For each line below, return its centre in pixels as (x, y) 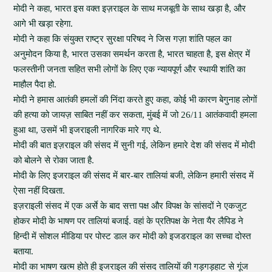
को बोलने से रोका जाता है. (54, 160)
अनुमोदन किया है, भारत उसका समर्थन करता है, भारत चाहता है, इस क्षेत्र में (132, 54)
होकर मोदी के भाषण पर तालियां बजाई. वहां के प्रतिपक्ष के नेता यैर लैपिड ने (129, 221)
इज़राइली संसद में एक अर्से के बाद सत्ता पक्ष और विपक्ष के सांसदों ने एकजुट (131, 206)
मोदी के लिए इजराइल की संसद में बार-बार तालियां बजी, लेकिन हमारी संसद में (134, 175)
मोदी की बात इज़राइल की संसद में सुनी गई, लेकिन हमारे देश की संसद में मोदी (134, 145)
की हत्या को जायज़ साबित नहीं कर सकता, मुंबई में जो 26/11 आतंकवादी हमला (135, 115)
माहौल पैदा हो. (35, 84)
